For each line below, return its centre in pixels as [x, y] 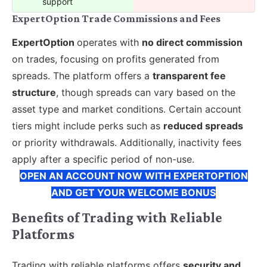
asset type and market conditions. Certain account [127, 109]
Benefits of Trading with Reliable [117, 218]
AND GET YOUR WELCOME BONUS [133, 192]
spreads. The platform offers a [82, 75]
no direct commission [192, 42]
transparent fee [189, 75]
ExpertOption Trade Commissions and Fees [116, 18]
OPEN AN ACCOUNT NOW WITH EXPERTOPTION [133, 176]
